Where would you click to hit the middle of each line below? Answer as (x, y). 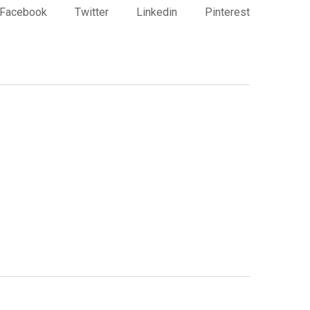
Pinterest (227, 12)
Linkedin (157, 12)
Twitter (92, 12)
